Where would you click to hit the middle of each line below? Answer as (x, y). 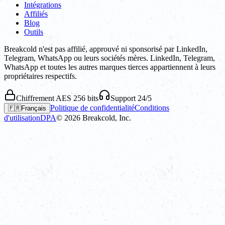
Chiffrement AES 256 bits (57, 98)
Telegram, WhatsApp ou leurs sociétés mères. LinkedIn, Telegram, (109, 58)
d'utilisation (22, 118)
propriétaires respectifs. (40, 76)
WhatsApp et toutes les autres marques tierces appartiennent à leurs (110, 67)
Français (34, 108)
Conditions (152, 108)
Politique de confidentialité (92, 108)
